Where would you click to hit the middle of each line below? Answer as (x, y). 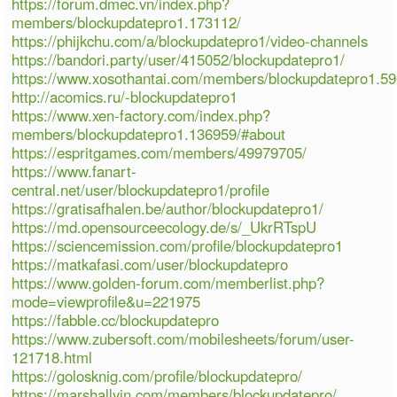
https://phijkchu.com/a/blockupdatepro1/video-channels (190, 40)
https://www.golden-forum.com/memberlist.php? (168, 282)
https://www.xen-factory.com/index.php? (141, 115)
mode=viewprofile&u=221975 (106, 301)
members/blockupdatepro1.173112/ (127, 22)
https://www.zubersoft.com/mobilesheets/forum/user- (183, 338)
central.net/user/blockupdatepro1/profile (141, 189)
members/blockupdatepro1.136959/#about (149, 133)
